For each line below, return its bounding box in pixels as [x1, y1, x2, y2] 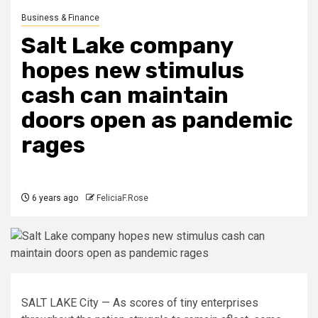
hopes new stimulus [21, 56, 244, 84]
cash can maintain [21, 81, 229, 109]
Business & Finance [21, 12, 99, 23]
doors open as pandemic [21, 106, 293, 133]
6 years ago [30, 192, 78, 203]
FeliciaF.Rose [97, 192, 148, 203]
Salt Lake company [21, 31, 233, 59]
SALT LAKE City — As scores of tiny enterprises [21, 295, 258, 309]
